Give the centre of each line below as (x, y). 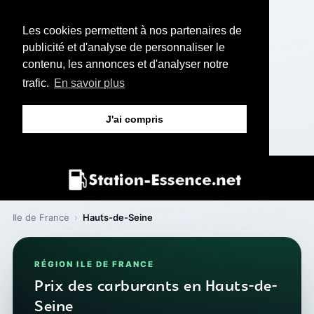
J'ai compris (135, 120)
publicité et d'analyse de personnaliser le (124, 47)
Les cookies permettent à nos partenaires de (132, 30)
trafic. (37, 83)
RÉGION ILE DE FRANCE (95, 264)
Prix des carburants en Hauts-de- (156, 286)
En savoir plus (90, 83)
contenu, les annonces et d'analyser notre (125, 64)
